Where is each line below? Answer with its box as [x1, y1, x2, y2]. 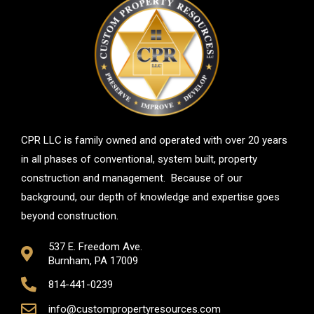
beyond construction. [21, 210, 118, 223]
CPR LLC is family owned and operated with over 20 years [21, 134, 287, 147]
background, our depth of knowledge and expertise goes [21, 191, 280, 204]
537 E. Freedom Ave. [48, 240, 142, 254]
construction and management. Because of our [21, 172, 243, 185]
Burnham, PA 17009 [48, 254, 138, 268]
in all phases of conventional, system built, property [21, 153, 257, 166]
